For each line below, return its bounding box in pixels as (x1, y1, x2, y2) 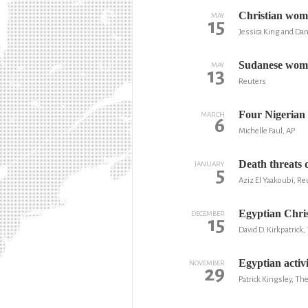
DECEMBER (190, 209, 225, 217)
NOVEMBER (188, 258, 225, 267)
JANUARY (194, 159, 225, 168)
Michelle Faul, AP (238, 126, 295, 135)
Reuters (238, 76, 266, 86)
